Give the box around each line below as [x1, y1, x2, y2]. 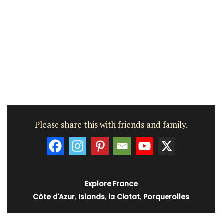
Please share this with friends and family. [34, 119, 188, 131]
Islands [78, 191, 105, 202]
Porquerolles [143, 191, 189, 202]
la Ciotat [108, 191, 140, 202]
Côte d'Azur [33, 191, 75, 202]
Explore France [84, 178, 138, 189]
